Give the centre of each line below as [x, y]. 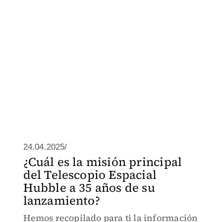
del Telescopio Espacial [90, 175]
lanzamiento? [61, 200]
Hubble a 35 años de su [89, 188]
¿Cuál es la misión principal [103, 162]
